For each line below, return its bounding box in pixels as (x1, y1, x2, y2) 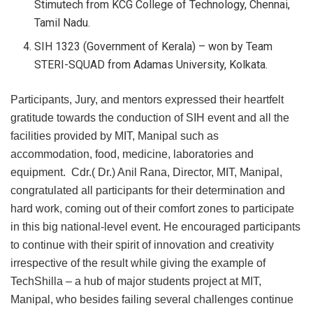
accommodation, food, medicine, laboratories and (10, 147, 254, 160)
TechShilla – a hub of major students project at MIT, (10, 275, 261, 287)
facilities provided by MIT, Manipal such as (10, 129, 219, 142)
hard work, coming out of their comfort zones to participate (10, 202, 294, 214)
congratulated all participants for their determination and (10, 184, 285, 196)
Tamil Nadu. (34, 15, 91, 29)
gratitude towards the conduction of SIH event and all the (10, 111, 289, 124)
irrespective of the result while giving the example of (10, 256, 265, 269)
